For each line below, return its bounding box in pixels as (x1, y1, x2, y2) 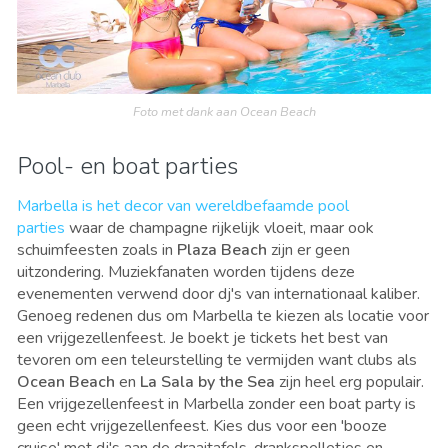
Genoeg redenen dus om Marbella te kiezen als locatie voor (17, 304, 429, 327)
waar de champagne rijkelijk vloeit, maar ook (65, 216, 374, 239)
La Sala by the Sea (140, 370, 275, 393)
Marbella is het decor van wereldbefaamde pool (17, 194, 349, 217)
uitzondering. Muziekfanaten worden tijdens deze (17, 260, 355, 283)
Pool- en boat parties (17, 149, 244, 182)
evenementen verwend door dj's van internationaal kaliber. (17, 282, 420, 305)
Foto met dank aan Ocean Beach (132, 102, 316, 121)
